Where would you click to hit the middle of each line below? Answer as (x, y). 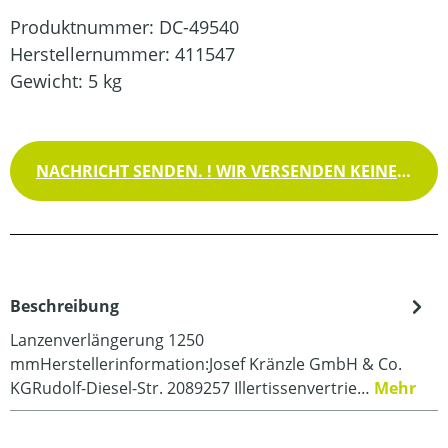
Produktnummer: (84, 26)
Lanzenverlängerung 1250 (107, 339)
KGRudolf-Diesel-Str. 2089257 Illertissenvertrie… (192, 387)
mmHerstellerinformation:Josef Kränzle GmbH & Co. (206, 363)
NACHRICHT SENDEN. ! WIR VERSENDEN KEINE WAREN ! (404, 170)
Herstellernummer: (92, 53)
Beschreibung (64, 305)
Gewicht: (49, 80)
